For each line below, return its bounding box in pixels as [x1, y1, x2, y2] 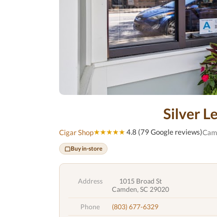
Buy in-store [71, 145, 102, 152]
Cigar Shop [59, 127, 93, 137]
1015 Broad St [119, 177, 162, 185]
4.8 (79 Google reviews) [125, 127, 202, 136]
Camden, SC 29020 [112, 185, 169, 193]
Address [77, 177, 103, 185]
